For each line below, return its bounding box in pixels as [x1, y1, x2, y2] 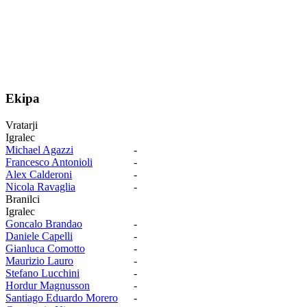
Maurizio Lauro [5, 254, 73, 267]
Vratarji [5, 119, 38, 131]
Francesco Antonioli [5, 156, 93, 168]
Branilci [5, 193, 40, 205]
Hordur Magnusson [5, 279, 90, 291]
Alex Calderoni [5, 168, 72, 180]
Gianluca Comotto [5, 242, 85, 254]
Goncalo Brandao [5, 217, 82, 230]
